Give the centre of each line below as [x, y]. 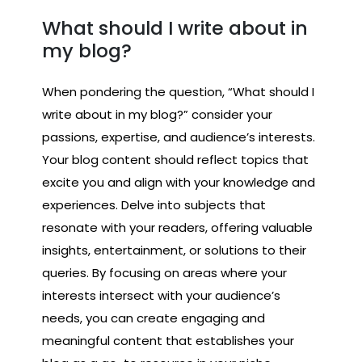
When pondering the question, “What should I [178, 92]
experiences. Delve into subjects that [154, 205]
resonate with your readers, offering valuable [177, 228]
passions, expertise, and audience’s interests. [179, 137]
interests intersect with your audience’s [161, 296]
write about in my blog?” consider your [157, 115]
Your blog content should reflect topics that [175, 160]
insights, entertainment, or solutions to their [174, 250]
